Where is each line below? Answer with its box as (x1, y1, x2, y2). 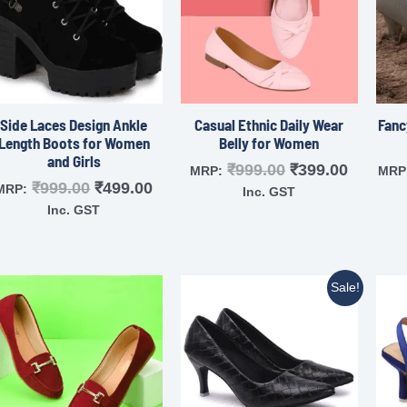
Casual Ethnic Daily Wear (194, 115, 344, 134)
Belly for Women (219, 134, 320, 153)
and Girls (46, 152, 101, 171)
